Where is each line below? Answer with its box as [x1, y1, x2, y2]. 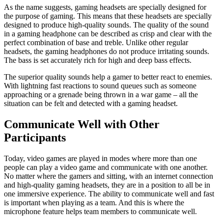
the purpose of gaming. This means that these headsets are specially [4, 11, 212, 20]
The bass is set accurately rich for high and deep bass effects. [4, 55, 192, 64]
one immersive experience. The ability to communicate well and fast [4, 189, 214, 198]
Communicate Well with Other [4, 117, 160, 131]
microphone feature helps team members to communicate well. [4, 207, 197, 216]
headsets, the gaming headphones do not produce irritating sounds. [4, 47, 209, 55]
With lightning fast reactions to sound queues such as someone [4, 81, 196, 90]
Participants [4, 131, 66, 144]
